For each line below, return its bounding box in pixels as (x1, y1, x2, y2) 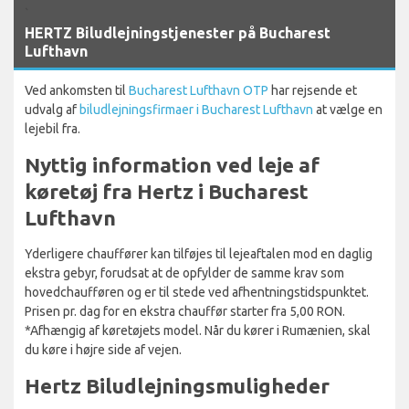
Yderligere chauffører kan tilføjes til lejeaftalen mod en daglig (25, 246, 372, 261)
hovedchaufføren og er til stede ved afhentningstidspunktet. (25, 284, 369, 299)
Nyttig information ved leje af (25, 152, 320, 176)
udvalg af (25, 101, 79, 117)
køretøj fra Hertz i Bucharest (25, 179, 309, 203)
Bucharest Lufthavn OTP (129, 82, 268, 98)
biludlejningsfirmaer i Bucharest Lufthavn (79, 101, 313, 117)
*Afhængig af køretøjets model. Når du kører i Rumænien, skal (25, 322, 371, 338)
